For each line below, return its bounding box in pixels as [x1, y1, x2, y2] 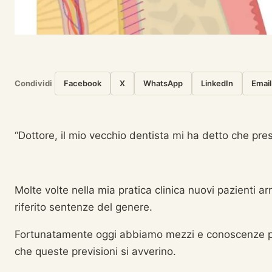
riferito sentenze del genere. [15, 201, 152, 213]
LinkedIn [201, 78, 233, 88]
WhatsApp [143, 78, 183, 88]
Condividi [15, 78, 52, 88]
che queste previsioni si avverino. [15, 245, 176, 257]
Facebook [64, 78, 101, 88]
